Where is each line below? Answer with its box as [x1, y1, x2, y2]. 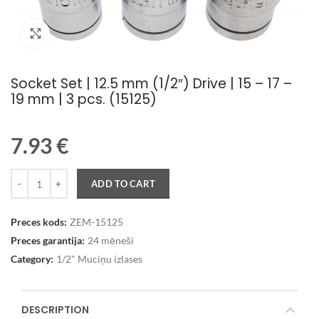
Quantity [10, 169, 49, 182]
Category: [11, 253, 56, 265]
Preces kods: [11, 216, 69, 228]
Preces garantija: [11, 234, 87, 246]
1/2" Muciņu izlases [56, 253, 142, 265]
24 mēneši [88, 234, 134, 246]
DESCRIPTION [21, 303, 89, 317]
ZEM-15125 [70, 216, 123, 228]
